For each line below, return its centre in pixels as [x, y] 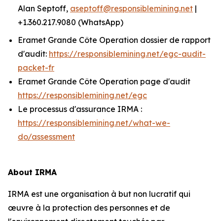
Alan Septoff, [44, 8]
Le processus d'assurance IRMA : [80, 109]
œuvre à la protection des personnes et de [89, 208]
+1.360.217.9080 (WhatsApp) [71, 22]
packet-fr [36, 68]
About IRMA [32, 172]
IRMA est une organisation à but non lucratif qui [99, 194]
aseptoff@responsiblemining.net [131, 8]
